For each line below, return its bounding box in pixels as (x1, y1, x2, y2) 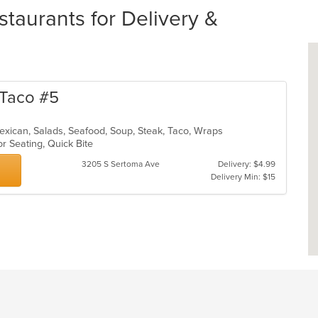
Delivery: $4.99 (217, 159, 275, 169)
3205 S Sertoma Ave (81, 159, 160, 169)
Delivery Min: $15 (210, 172, 275, 182)
